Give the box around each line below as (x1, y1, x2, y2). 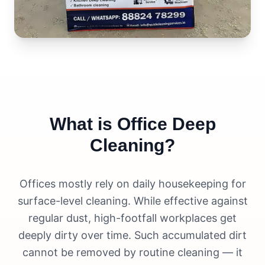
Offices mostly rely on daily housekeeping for (19, 177, 246, 190)
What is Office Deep (49, 114, 216, 134)
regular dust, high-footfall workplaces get (28, 212, 237, 225)
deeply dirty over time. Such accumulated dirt (18, 229, 247, 242)
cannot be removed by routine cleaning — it (22, 246, 243, 259)
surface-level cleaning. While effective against (17, 195, 248, 208)
